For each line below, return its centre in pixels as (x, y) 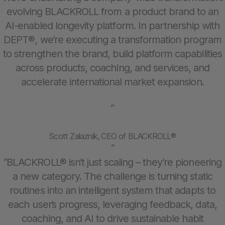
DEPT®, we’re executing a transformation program (113, 39)
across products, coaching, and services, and (113, 67)
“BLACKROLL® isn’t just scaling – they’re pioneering (113, 162)
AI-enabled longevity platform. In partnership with (113, 25)
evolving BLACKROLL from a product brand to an (113, 11)
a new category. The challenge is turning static (113, 176)
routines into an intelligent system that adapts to (113, 190)
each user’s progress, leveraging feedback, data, (113, 204)
